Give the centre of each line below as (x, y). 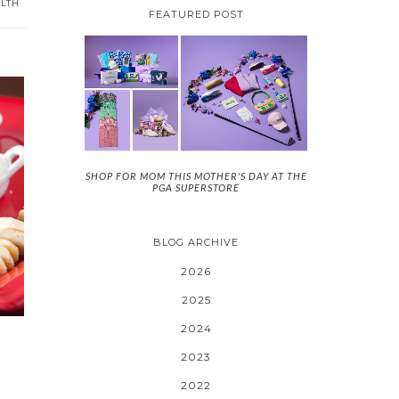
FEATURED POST (196, 15)
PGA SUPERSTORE (196, 187)
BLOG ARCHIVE (196, 243)
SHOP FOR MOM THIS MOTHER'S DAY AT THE (196, 175)
